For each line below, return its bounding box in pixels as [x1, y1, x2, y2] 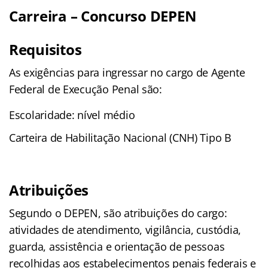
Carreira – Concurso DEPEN [9, 5, 197, 26]
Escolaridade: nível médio [9, 107, 135, 122]
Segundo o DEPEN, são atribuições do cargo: [9, 205, 227, 220]
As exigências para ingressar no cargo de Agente [9, 65, 245, 80]
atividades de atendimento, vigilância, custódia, [9, 222, 242, 237]
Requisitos [9, 39, 82, 59]
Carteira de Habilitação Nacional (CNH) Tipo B [9, 130, 232, 145]
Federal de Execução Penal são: [9, 81, 162, 96]
